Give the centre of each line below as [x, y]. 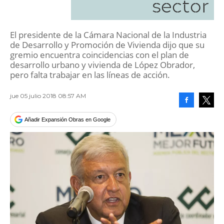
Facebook [198, 115]
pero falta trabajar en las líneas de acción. [90, 75]
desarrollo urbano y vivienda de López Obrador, [102, 65]
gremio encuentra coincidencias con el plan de [99, 55]
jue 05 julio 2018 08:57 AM [48, 96]
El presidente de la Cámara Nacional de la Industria [108, 35]
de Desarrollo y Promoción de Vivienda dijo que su [107, 45]
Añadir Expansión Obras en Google [67, 119]
